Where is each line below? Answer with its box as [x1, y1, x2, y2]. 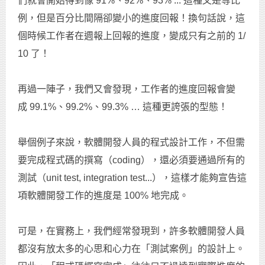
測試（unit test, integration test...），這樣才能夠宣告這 [18, 172, 247, 183]
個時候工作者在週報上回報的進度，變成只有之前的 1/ [18, 30, 245, 41]
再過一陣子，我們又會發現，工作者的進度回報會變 [18, 83, 235, 94]
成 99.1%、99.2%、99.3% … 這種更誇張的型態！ [18, 101, 228, 112]
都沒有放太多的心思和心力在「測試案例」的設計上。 [18, 243, 245, 254]
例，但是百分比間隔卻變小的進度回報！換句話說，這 [18, 12, 245, 23]
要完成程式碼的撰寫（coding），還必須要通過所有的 [18, 154, 245, 165]
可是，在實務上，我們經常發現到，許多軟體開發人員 [18, 225, 245, 236]
